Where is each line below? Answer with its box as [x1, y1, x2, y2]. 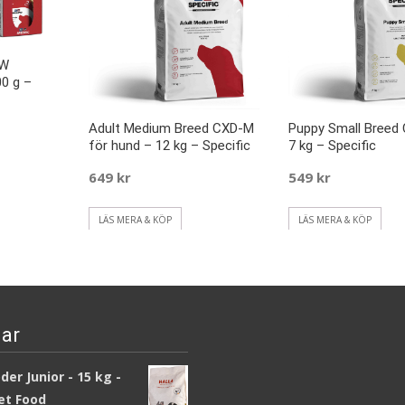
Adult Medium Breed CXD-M [89, 120, 254, 137]
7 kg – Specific [288, 137, 376, 155]
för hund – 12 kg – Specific [89, 137, 250, 155]
